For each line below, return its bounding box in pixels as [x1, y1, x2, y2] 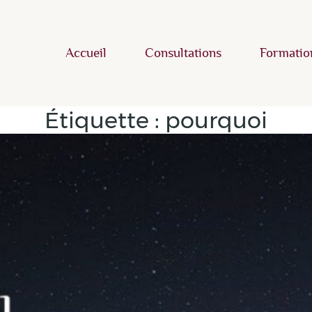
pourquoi [165, 107, 267, 134]
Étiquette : [45, 107, 165, 134]
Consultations [144, 47, 221, 60]
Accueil [65, 47, 107, 60]
